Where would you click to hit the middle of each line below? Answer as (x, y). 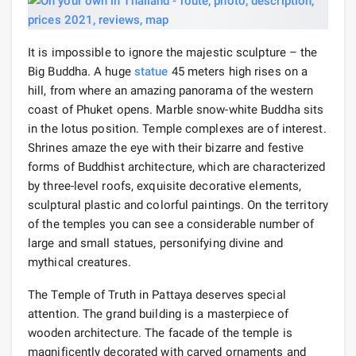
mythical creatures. (79, 262)
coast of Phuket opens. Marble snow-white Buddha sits (176, 109)
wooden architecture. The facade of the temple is (160, 333)
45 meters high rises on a (238, 71)
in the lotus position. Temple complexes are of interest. (177, 128)
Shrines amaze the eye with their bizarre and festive (166, 147)
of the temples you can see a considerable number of (171, 224)
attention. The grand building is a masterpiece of (158, 313)
